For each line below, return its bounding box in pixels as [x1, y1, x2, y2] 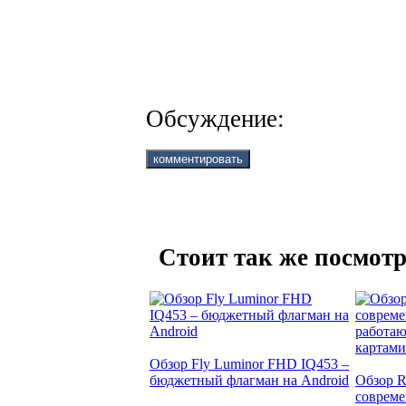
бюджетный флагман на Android [150, 372, 349, 389]
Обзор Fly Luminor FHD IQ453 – [150, 356, 349, 372]
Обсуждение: [146, 104, 285, 132]
